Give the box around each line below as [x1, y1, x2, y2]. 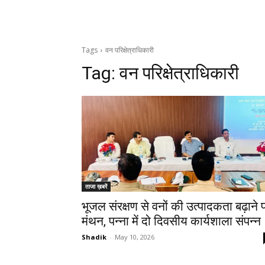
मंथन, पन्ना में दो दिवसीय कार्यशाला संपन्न [82, 214, 261, 229]
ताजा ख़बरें [85, 182, 107, 191]
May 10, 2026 [115, 232, 154, 242]
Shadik [82, 232, 106, 242]
